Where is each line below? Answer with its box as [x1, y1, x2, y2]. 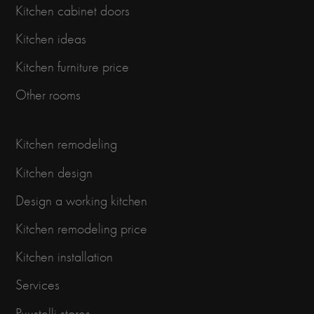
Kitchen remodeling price [15, 220, 147, 237]
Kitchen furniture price [15, 59, 129, 76]
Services [15, 277, 60, 294]
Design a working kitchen [15, 192, 147, 209]
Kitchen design [15, 164, 93, 181]
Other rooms [15, 87, 81, 104]
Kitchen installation [15, 249, 113, 266]
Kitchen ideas [15, 30, 86, 47]
